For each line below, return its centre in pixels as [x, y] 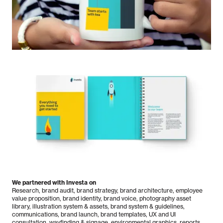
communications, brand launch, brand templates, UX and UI [94, 215]
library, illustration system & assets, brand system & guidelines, [98, 207]
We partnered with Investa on [54, 183]
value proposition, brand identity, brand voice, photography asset [102, 199]
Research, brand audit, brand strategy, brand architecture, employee [107, 191]
